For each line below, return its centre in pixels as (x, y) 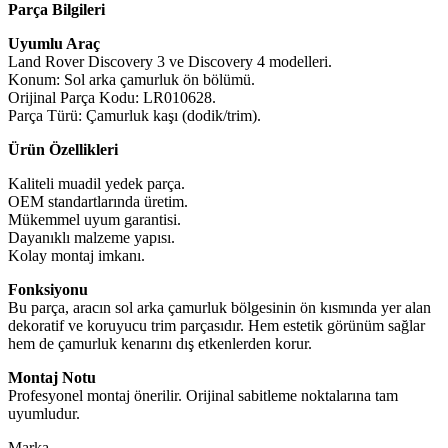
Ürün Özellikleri (63, 149)
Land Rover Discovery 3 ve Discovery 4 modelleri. (170, 61)
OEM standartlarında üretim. (98, 201)
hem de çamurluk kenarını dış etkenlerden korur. (160, 343)
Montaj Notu (52, 377)
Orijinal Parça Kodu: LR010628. (112, 97)
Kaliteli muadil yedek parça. (96, 183)
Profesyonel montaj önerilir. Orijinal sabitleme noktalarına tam (203, 395)
